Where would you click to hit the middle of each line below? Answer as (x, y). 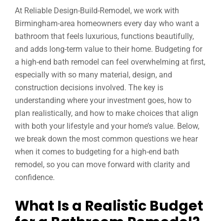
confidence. (35, 177)
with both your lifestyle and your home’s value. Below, (107, 126)
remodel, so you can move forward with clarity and (102, 165)
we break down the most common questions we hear (106, 139)
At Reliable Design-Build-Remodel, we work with (97, 11)
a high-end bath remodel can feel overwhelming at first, (110, 62)
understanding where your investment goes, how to (103, 100)
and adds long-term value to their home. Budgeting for (109, 49)
